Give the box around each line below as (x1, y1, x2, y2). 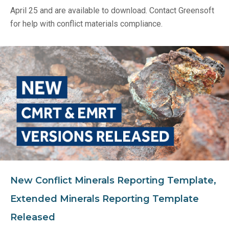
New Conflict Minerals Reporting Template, (10, 175, 216, 187)
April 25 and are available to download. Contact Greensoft (10, 6, 214, 16)
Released (10, 212, 55, 223)
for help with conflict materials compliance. (10, 19, 163, 29)
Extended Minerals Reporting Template (10, 193, 199, 205)
